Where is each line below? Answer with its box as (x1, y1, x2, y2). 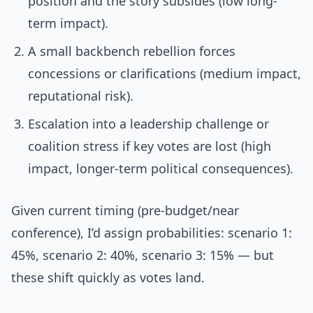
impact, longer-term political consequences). (28, 160, 293, 177)
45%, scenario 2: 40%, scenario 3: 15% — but (11, 247, 274, 264)
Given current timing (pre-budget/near (11, 202, 239, 219)
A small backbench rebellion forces (28, 43, 235, 60)
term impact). (28, 15, 108, 32)
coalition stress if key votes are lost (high (28, 138, 271, 155)
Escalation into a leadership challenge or (28, 115, 269, 133)
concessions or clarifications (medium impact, (28, 65, 301, 82)
